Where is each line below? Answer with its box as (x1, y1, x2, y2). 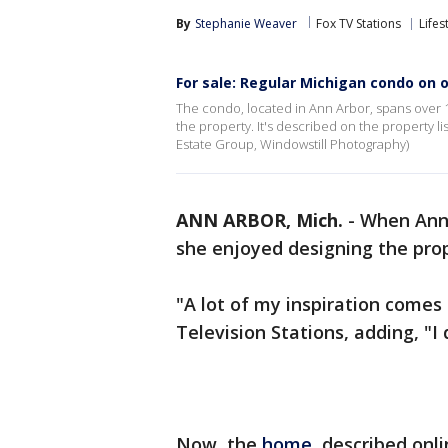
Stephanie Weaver (195, 15, 297, 32)
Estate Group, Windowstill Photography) (176, 135, 409, 153)
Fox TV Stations (316, 15, 401, 32)
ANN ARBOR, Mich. (176, 208, 343, 232)
